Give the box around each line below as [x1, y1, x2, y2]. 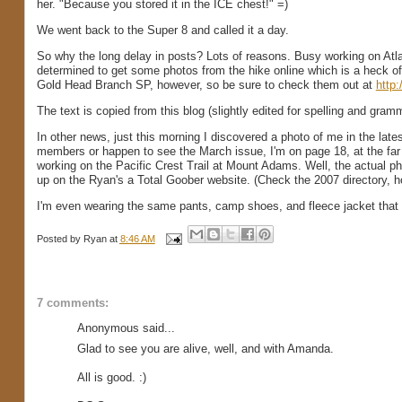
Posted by [36, 232, 83, 244]
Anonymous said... [76, 321, 175, 336]
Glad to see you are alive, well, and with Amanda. [76, 341, 334, 355]
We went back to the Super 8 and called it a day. [36, 23, 289, 38]
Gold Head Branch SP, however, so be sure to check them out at [36, 78, 376, 92]
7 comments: [36, 296, 109, 310]
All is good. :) [76, 370, 146, 384]
